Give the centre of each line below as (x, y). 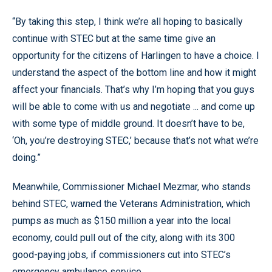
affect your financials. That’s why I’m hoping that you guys (133, 89)
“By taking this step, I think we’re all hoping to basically (127, 21)
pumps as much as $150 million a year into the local (121, 220)
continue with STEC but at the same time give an (114, 38)
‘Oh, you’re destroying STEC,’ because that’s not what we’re (135, 140)
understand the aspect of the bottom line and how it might (134, 72)
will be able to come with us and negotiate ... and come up (134, 106)
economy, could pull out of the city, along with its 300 (124, 237)
